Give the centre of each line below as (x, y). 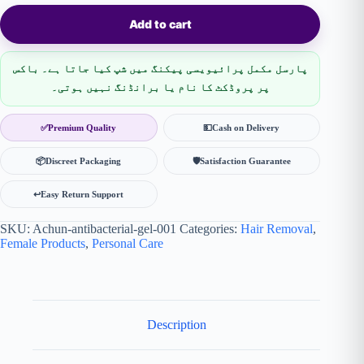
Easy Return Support (82, 194)
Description (176, 325)
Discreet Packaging (84, 160)
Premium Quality (82, 127)
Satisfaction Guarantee (245, 160)
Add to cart (160, 24)
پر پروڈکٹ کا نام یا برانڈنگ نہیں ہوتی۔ (160, 88)
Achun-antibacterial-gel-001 (104, 229)
